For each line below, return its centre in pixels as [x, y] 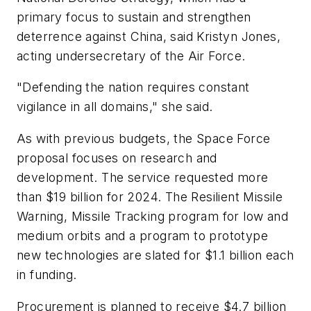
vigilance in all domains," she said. [115, 107]
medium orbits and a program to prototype [142, 235]
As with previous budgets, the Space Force [144, 138]
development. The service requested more [143, 177]
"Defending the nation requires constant [133, 87]
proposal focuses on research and [117, 158]
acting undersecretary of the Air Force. [131, 56]
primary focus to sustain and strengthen [134, 17]
